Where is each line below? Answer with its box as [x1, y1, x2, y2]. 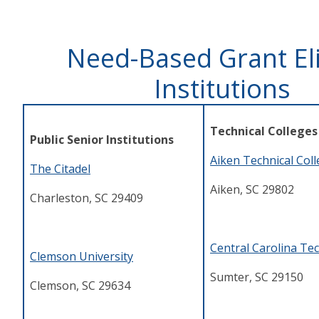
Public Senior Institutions [30, 132, 179, 148]
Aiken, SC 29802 [210, 182, 294, 198]
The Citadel [30, 161, 90, 177]
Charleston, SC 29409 [30, 190, 143, 206]
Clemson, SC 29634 [30, 278, 130, 294]
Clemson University [30, 249, 133, 265]
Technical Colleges [210, 123, 318, 140]
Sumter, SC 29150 [210, 269, 303, 286]
